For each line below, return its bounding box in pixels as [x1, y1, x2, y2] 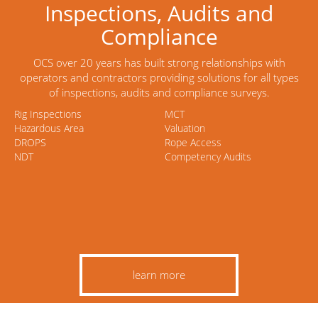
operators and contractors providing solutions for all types [19, 70, 299, 84]
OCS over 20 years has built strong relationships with [33, 55, 285, 70]
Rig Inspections [14, 107, 82, 121]
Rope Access [164, 136, 221, 149]
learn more [133, 268, 185, 282]
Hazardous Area [14, 121, 84, 135]
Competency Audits [164, 150, 251, 163]
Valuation [164, 121, 205, 135]
